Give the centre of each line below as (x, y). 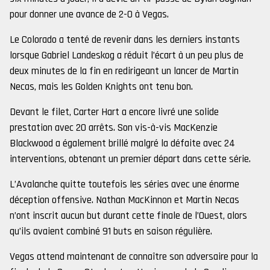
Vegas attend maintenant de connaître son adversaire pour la (134, 257)
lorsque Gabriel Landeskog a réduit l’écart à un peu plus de (127, 55)
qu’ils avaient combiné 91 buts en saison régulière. (111, 231)
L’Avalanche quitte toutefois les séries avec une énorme (124, 184)
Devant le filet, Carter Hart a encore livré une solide (114, 112)
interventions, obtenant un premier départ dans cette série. (130, 159)
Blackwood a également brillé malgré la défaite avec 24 (122, 143)
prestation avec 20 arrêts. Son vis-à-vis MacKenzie (114, 128)
